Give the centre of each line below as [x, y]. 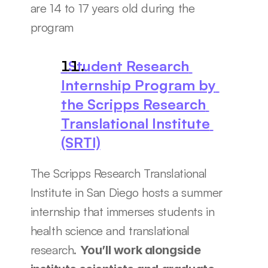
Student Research [64, 66]
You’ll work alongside [140, 250]
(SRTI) [80, 142]
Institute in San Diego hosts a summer [126, 192]
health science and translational [110, 231]
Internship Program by [138, 85]
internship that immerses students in [122, 211]
